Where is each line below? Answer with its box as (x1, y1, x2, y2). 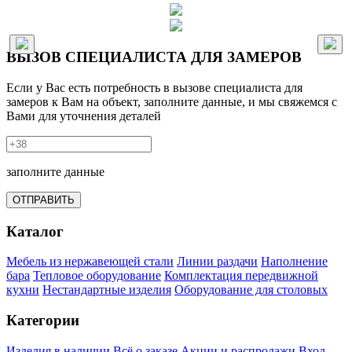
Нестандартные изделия (42, 283, 171, 297)
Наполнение (261, 255, 328, 269)
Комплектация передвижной (164, 269, 318, 283)
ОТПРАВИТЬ (13, 193, 75, 206)
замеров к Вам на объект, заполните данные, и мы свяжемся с (6, 94, 337, 108)
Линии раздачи (177, 255, 258, 269)
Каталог (6, 222, 64, 240)
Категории (6, 312, 79, 329)
